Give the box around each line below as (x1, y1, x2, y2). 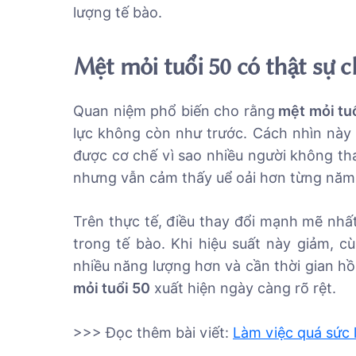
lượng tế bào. (73, 4, 162, 21)
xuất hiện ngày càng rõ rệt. (150, 280, 336, 296)
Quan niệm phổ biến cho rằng (73, 103, 275, 119)
